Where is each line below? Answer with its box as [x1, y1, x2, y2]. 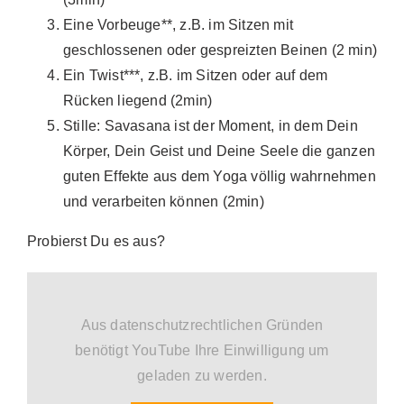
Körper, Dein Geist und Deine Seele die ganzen [63, 142, 376, 159]
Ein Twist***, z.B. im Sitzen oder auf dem [63, 67, 328, 83]
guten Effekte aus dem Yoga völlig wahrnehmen [63, 168, 376, 184]
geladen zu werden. [137, 368, 267, 384]
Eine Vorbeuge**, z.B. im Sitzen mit [63, 16, 293, 32]
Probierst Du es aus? [27, 233, 165, 249]
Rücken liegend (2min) [63, 92, 213, 108]
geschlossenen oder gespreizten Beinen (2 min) [63, 41, 378, 58]
